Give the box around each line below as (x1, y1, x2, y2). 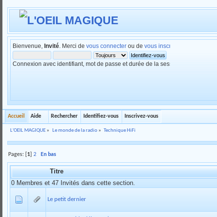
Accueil (7, 113, 25, 119)
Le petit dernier (47, 196, 86, 202)
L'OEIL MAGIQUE (10, 128, 46, 134)
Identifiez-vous (83, 113, 119, 119)
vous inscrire (144, 43, 178, 49)
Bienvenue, (12, 43, 44, 49)
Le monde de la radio (52, 128, 97, 134)
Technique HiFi (104, 128, 136, 134)
